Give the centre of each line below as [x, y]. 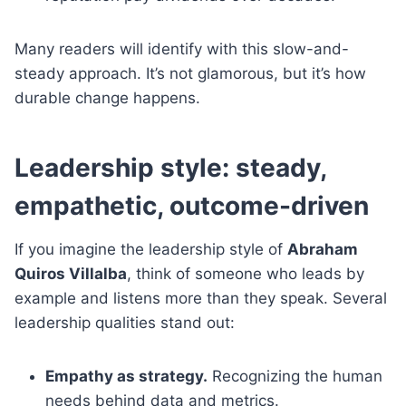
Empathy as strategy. [126, 376]
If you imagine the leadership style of [151, 249]
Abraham [323, 249]
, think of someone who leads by [246, 273]
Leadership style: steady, [170, 167]
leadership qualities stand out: [125, 322]
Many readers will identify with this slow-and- [182, 48]
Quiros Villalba [71, 273]
